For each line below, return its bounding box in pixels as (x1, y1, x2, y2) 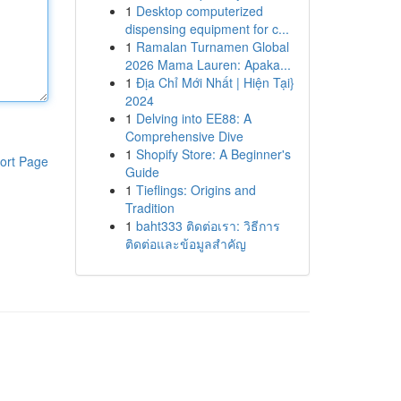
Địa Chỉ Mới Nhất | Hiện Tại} (135, 73, 294, 91)
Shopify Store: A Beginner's (135, 145, 291, 163)
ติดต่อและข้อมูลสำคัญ (124, 235, 246, 252)
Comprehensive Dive (124, 127, 243, 145)
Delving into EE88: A (135, 109, 252, 127)
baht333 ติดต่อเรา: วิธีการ (135, 217, 280, 235)
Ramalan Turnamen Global (135, 38, 289, 55)
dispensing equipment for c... (124, 20, 289, 38)
